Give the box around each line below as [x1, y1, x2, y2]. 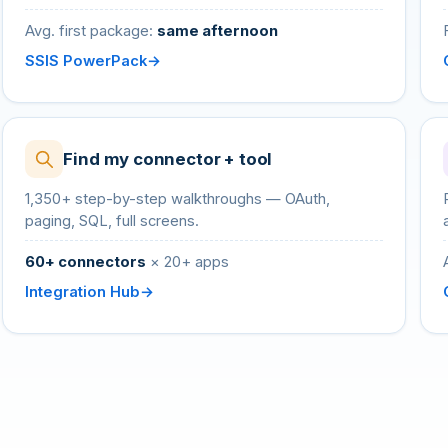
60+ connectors [25, 253, 147, 271]
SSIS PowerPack [25, 52, 148, 70]
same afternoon [157, 22, 279, 40]
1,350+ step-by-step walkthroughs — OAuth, [25, 190, 331, 208]
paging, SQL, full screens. [25, 212, 200, 230]
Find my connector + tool [63, 149, 273, 169]
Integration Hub [25, 283, 141, 301]
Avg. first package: [25, 22, 158, 40]
